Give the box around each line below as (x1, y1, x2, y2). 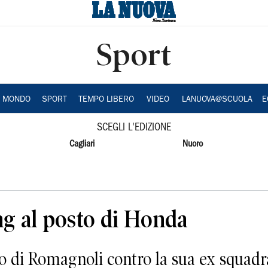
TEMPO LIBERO (78, 96, 134, 104)
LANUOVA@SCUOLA (181, 96, 252, 104)
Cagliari (69, 140, 95, 148)
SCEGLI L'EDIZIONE (97, 123, 171, 132)
